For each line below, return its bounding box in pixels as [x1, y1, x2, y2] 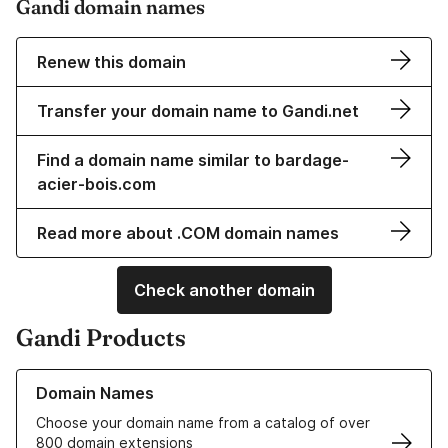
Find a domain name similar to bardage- [37, 150, 349, 171]
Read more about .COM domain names [37, 223, 339, 244]
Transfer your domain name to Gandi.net [37, 101, 359, 122]
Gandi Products [16, 323, 186, 353]
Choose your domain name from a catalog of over [36, 414, 370, 432]
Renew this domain [37, 52, 186, 73]
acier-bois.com [37, 174, 156, 195]
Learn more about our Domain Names [16, 370, 263, 388]
